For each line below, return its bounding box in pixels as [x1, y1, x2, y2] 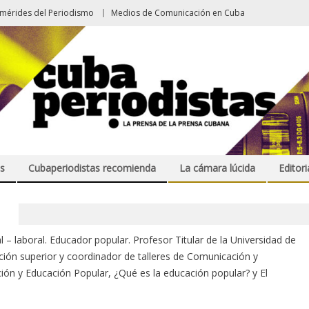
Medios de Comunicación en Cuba [111, 7, 245, 19]
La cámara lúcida [179, 161, 255, 175]
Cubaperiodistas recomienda [28, 161, 156, 175]
